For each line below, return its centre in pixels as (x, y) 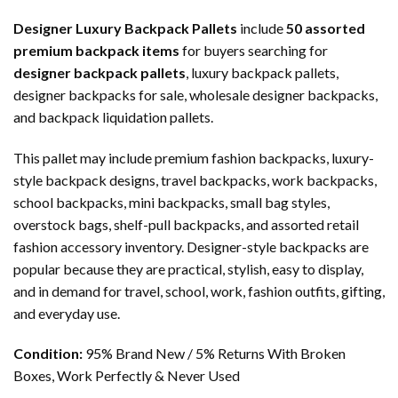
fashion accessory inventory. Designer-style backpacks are (191, 246)
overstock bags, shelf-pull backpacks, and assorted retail (186, 224)
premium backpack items (96, 50)
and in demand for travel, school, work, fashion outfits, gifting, (199, 291)
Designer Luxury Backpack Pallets (125, 28)
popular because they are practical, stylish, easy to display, (188, 268)
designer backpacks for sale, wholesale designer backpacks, (195, 94)
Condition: (48, 354)
